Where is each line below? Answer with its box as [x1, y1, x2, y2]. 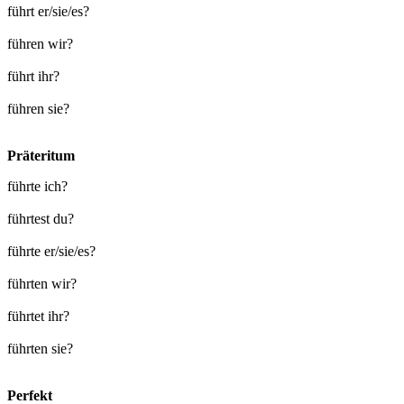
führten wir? [7, 276, 77, 292]
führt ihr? [7, 69, 60, 85]
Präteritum [7, 148, 75, 164]
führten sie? [7, 341, 73, 357]
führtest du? [7, 211, 74, 227]
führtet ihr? [7, 308, 69, 325]
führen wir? [7, 36, 73, 52]
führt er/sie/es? [7, 4, 89, 20]
